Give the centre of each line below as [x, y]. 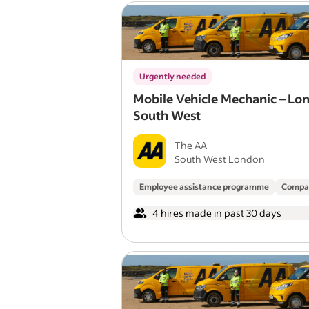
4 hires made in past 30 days [217, 213]
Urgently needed [172, 76]
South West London [220, 159]
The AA [191, 145]
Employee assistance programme [204, 187]
